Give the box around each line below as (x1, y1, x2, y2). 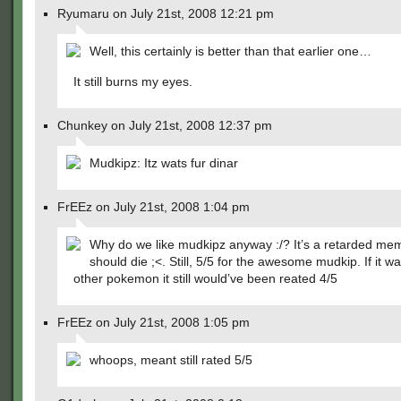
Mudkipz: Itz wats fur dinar (90, 156, 238, 170)
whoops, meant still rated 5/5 (90, 353, 252, 367)
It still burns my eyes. (73, 74, 192, 89)
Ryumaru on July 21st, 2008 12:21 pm (57, 6, 274, 21)
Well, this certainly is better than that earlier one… (90, 44, 371, 58)
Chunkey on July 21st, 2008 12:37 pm (57, 118, 272, 132)
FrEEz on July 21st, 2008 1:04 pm (57, 200, 250, 214)
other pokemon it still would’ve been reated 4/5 (73, 271, 337, 286)
